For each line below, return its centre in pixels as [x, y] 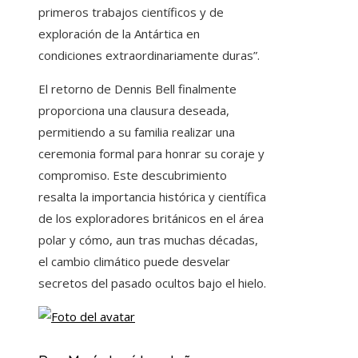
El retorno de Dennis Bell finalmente [137, 89]
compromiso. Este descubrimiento [133, 175]
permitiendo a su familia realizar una [137, 132]
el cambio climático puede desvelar [134, 262]
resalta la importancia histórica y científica [152, 197]
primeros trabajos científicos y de [131, 12]
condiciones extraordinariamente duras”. [149, 56]
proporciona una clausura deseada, [134, 111]
